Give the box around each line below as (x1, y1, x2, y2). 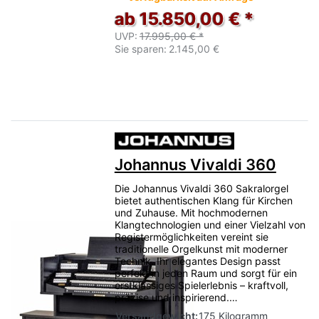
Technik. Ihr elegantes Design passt (114, 255, 281, 267)
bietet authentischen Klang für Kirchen (114, 194, 293, 206)
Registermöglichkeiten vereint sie (114, 231, 268, 243)
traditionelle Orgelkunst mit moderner (114, 243, 288, 255)
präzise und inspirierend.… (114, 291, 238, 303)
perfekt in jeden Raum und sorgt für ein (114, 267, 297, 279)
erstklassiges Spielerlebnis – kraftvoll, (114, 279, 288, 291)
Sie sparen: (114, 43, 167, 56)
